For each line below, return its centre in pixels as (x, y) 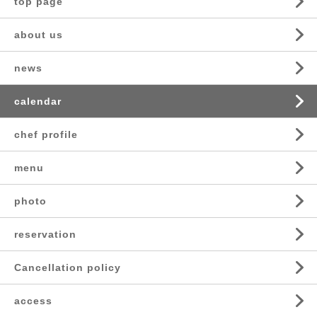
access (33, 301)
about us (39, 35)
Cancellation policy (68, 267)
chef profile (46, 134)
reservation (45, 234)
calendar (38, 101)
